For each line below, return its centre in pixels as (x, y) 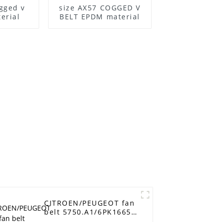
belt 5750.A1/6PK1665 (88, 212)
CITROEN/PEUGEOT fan (90, 203)
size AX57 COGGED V (68, 7)
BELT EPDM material (100, 16)
